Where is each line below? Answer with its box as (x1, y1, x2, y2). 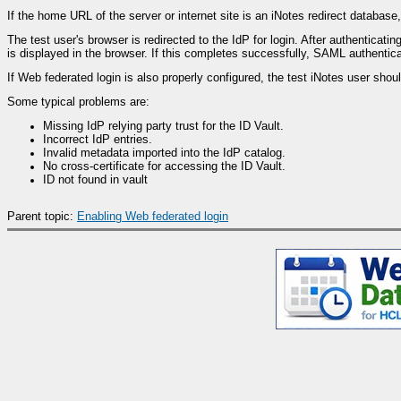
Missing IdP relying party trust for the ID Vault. (43, 119, 284, 132)
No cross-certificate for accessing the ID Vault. (43, 159, 286, 173)
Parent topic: (7, 209, 77, 223)
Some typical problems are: (7, 95, 149, 108)
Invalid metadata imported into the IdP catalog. (43, 146, 286, 159)
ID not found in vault (43, 173, 148, 186)
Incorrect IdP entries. (43, 132, 152, 146)
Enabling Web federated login (77, 209, 228, 223)
